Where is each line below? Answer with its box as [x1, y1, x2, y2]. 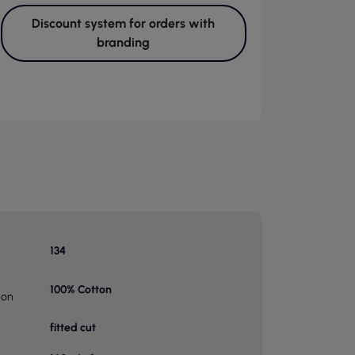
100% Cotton [49, 282, 112, 296]
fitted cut [49, 321, 96, 334]
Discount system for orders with [32, 16, 216, 31]
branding [97, 35, 151, 50]
